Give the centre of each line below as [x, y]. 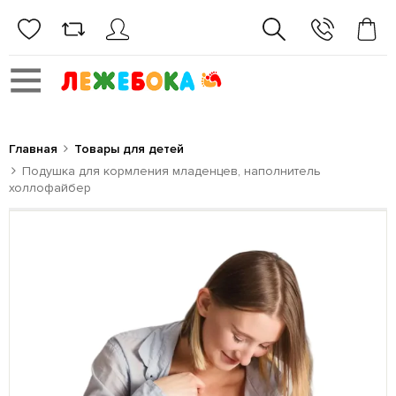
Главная [33, 149]
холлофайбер [50, 188]
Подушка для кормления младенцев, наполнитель [171, 171]
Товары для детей [129, 149]
